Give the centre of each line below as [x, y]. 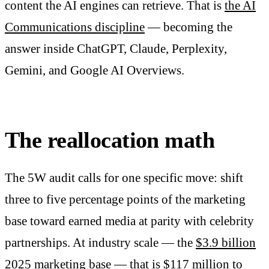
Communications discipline [75, 27]
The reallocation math [110, 140]
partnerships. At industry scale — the [100, 243]
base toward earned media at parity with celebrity [129, 221]
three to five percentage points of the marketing [125, 200]
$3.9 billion [226, 243]
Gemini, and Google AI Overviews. [95, 70]
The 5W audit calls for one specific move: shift [124, 178]
